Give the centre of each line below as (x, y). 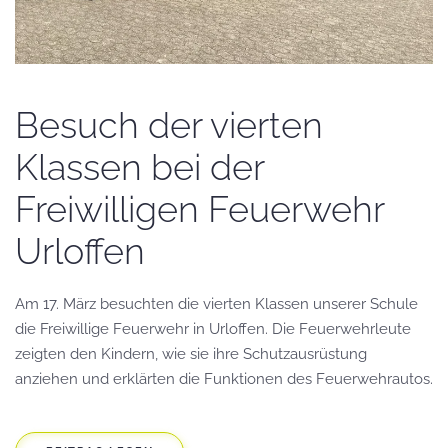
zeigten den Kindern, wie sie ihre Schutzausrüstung (191, 353)
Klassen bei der (139, 166)
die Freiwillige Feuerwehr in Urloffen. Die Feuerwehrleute (213, 328)
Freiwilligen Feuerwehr (199, 208)
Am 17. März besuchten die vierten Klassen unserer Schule (216, 303)
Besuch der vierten (169, 124)
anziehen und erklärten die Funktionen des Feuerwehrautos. (224, 378)
